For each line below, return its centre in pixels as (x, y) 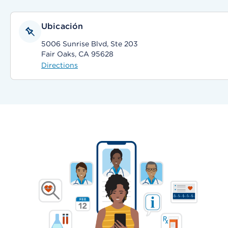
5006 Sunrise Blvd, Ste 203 (90, 44)
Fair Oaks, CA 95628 (77, 54)
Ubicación (62, 26)
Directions (60, 65)
